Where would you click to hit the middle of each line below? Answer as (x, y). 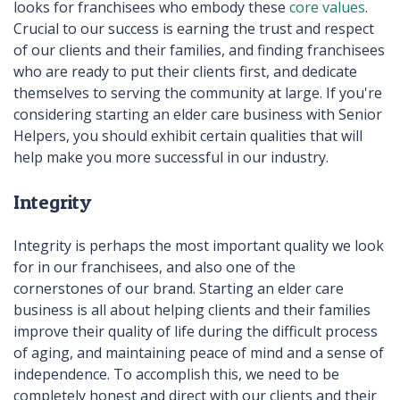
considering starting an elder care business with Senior (198, 115)
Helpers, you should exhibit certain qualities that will (188, 136)
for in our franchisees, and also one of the (154, 267)
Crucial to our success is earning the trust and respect (194, 29)
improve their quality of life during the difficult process (196, 331)
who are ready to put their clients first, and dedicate (185, 72)
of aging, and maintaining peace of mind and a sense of (199, 352)
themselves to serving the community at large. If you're (198, 93)
